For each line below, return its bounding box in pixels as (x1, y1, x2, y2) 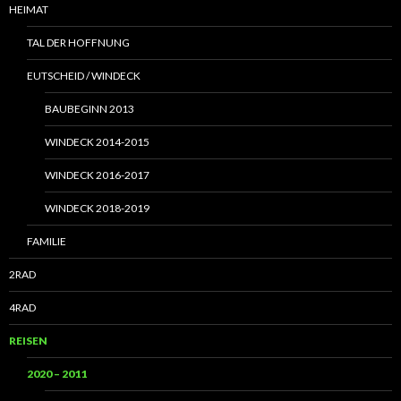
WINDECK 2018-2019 (45, 201, 149, 216)
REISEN (9, 334, 47, 348)
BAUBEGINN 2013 (45, 102, 134, 116)
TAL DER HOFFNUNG (27, 36, 130, 50)
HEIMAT (9, 3, 48, 17)
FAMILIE (27, 235, 66, 249)
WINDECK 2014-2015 (45, 135, 149, 149)
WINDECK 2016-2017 (45, 168, 149, 183)
